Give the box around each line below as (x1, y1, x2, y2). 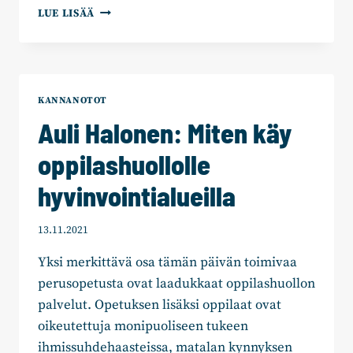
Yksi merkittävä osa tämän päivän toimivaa (38, 254, 297, 272)
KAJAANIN (94, 35, 150, 50)
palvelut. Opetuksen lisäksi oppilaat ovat (38, 296, 281, 314)
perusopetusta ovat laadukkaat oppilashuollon (38, 275, 315, 293)
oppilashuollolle (38, 147, 210, 180)
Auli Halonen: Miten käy (38, 116, 292, 149)
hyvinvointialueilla (38, 179, 236, 212)
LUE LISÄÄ (38, 6, 95, 20)
